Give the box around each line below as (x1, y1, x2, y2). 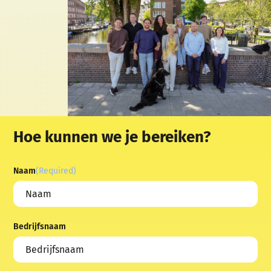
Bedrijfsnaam (13, 221, 67, 232)
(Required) (36, 166, 77, 177)
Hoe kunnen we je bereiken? (13, 128, 212, 147)
